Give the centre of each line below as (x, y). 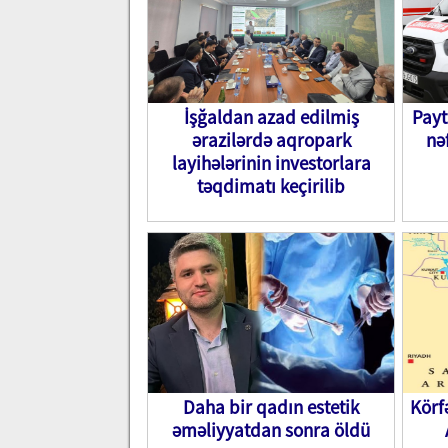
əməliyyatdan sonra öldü (271, 430)
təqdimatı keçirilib (271, 186)
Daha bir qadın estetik (271, 407)
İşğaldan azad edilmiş (271, 117)
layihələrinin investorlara (271, 163)
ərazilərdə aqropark (271, 140)
